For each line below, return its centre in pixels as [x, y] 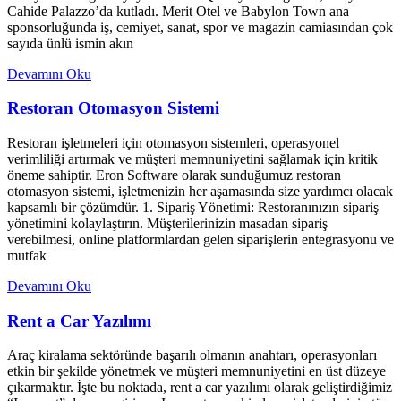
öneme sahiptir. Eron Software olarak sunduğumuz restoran [174, 175]
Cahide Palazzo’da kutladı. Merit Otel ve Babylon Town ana [178, 11]
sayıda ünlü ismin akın [70, 43]
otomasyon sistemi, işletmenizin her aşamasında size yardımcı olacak [200, 191]
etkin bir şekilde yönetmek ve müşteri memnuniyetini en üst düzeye [196, 371]
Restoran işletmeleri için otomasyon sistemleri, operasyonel [173, 143]
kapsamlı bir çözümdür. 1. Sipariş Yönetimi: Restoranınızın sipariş [193, 207]
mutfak [27, 256]
